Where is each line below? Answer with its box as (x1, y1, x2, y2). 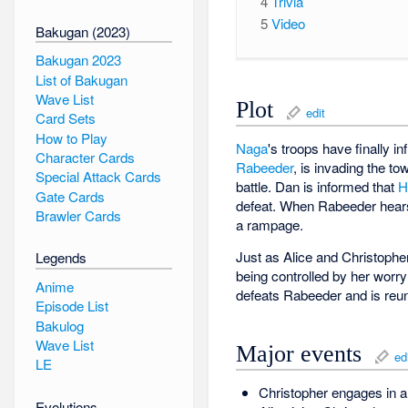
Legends (35, 248, 87, 268)
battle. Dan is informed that (236, 177, 399, 197)
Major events (236, 340, 362, 367)
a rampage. (236, 215, 304, 235)
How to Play (35, 127, 107, 148)
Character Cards (35, 148, 135, 167)
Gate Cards (35, 186, 105, 206)
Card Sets (35, 108, 96, 128)
